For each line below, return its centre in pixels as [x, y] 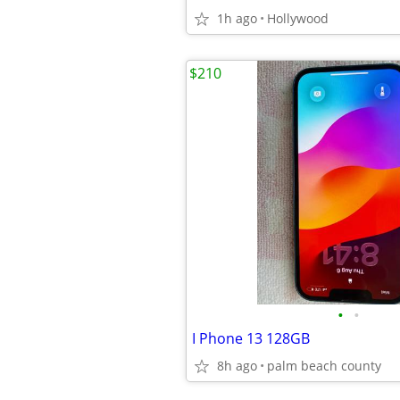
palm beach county [324, 366]
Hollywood [298, 18]
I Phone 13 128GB [251, 338]
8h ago [237, 366]
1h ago [237, 18]
